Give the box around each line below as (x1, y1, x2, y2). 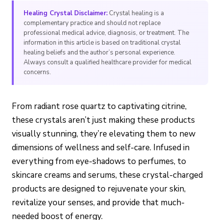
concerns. (24, 68, 51, 77)
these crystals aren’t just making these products (12, 114, 195, 126)
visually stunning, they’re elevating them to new (12, 128, 195, 140)
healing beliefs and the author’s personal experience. (24, 48, 175, 57)
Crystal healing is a (108, 9, 164, 18)
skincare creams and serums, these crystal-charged (12, 169, 203, 181)
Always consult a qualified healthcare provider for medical (24, 58, 192, 67)
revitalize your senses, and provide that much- (12, 197, 185, 209)
